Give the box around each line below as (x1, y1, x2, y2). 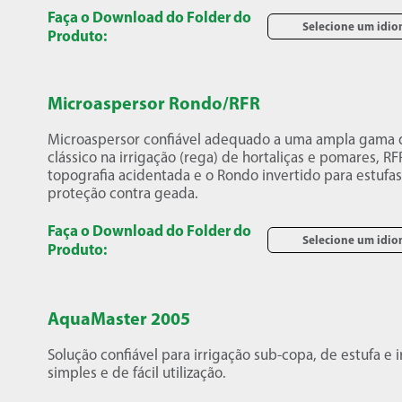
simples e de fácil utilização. (48, 363, 227, 381)
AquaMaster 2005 (48, 307, 191, 329)
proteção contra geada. (48, 184, 199, 202)
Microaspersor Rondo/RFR (48, 92, 261, 114)
